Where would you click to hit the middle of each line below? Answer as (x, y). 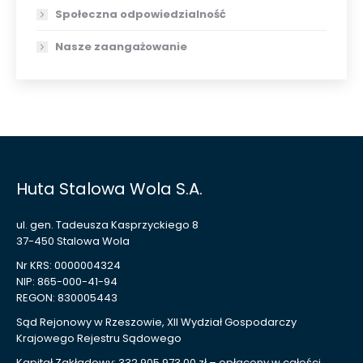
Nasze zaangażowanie (121, 47)
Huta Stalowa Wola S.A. (109, 189)
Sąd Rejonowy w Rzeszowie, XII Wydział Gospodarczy (156, 322)
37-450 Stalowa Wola (73, 241)
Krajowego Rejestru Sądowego (99, 338)
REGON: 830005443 (67, 298)
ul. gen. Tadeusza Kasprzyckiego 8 (107, 225)
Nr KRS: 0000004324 (68, 265)
